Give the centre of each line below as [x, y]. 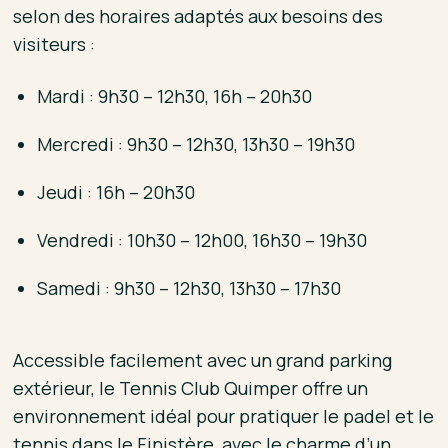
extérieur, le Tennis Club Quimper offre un [191, 387]
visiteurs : [54, 43]
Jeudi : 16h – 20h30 [116, 191]
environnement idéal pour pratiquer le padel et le [224, 415]
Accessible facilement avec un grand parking [203, 359]
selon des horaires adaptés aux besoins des [198, 15]
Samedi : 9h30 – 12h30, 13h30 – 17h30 [189, 287]
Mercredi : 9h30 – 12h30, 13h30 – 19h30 [196, 143]
